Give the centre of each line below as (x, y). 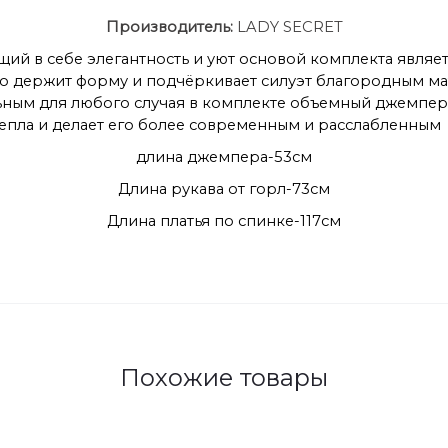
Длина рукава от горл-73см (224, 188)
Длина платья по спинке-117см (224, 220)
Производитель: (171, 26)
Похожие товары (224, 377)
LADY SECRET (289, 26)
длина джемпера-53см (224, 156)
